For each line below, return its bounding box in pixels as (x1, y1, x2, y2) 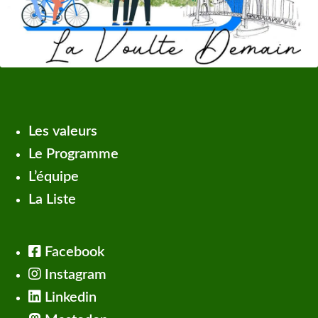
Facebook (41, 245, 104, 260)
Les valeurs (28, 124, 97, 139)
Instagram (41, 268, 106, 283)
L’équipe (28, 170, 79, 185)
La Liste (28, 192, 76, 207)
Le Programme (28, 147, 119, 162)
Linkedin (41, 290, 97, 305)
